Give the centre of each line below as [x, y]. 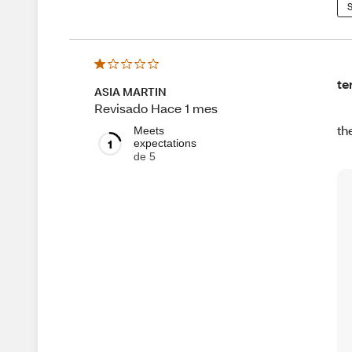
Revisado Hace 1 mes [156, 108]
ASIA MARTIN [130, 91]
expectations [165, 143]
